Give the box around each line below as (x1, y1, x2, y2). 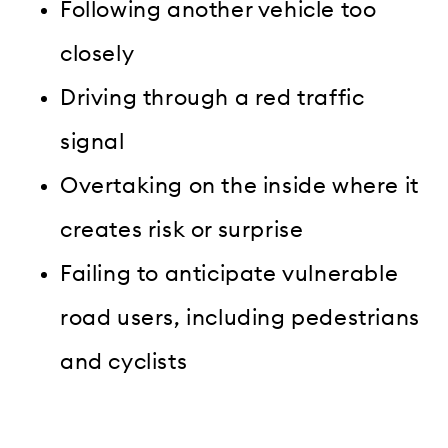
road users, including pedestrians (60, 307, 420, 330)
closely (60, 43, 135, 66)
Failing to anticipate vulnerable (60, 263, 399, 286)
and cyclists (60, 351, 188, 374)
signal (60, 131, 125, 154)
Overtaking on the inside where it (60, 175, 419, 198)
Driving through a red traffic (60, 87, 365, 110)
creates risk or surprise (60, 219, 304, 242)
